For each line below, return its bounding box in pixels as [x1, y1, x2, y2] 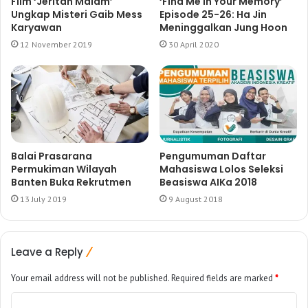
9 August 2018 [168, 194, 223, 205]
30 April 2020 [168, 39, 219, 50]
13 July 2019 [20, 194, 67, 205]
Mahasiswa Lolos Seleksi [159, 162, 283, 177]
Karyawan [11, 21, 62, 35]
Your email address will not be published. [11, 272, 169, 285]
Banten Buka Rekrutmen [11, 175, 131, 190]
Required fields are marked [169, 272, 275, 285]
